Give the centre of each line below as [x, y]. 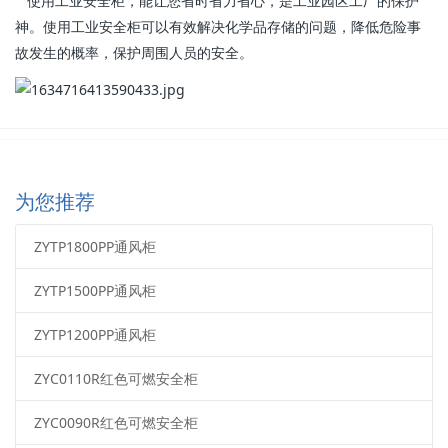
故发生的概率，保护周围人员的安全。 [134, 53]
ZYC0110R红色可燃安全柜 [115, 378]
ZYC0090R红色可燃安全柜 [115, 422]
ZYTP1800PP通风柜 [94, 246]
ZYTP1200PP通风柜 [94, 334]
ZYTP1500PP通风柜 [94, 290]
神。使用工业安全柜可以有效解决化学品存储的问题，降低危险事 [218, 27]
